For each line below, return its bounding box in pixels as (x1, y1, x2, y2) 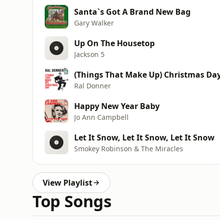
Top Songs (32, 190, 111, 212)
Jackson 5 (74, 49, 105, 59)
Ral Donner (74, 81, 111, 90)
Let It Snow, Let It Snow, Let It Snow (74, 132, 215, 143)
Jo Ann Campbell (74, 112, 129, 122)
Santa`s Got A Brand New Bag (74, 6, 191, 17)
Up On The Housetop (74, 37, 155, 49)
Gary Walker (74, 18, 114, 27)
